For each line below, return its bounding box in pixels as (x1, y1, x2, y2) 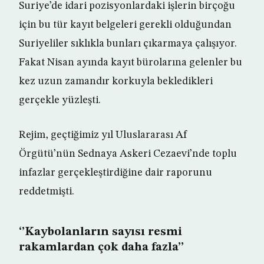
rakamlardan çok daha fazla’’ (19, 242, 184, 254)
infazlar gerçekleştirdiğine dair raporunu (19, 167, 212, 179)
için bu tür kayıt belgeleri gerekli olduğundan (19, 19, 232, 31)
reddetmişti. (19, 186, 74, 197)
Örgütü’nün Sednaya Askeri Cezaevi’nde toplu (19, 148, 237, 160)
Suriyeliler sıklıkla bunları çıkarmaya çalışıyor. (19, 38, 237, 49)
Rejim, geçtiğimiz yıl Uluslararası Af (19, 130, 187, 141)
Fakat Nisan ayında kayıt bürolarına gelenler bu (19, 57, 242, 68)
